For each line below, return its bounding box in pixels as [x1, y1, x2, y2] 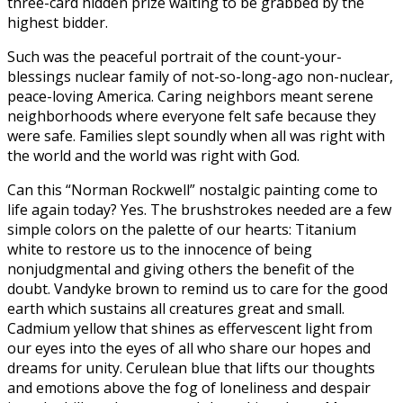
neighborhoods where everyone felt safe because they [7, 105, 376, 126]
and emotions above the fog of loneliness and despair [7, 377, 371, 398]
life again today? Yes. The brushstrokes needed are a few [7, 199, 391, 219]
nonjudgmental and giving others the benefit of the [7, 258, 354, 279]
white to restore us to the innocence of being [7, 238, 312, 259]
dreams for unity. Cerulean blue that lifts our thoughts [7, 357, 375, 378]
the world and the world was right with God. [7, 145, 300, 166]
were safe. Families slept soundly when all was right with [7, 125, 385, 146]
